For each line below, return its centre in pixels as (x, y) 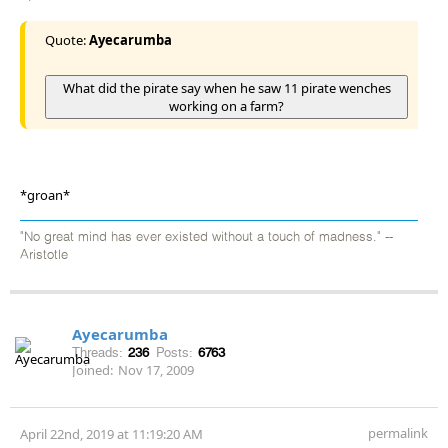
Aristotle (44, 255)
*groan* (45, 194)
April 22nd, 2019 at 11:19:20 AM (111, 433)
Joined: (92, 369)
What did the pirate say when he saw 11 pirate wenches (226, 87)
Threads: (97, 352)
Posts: (174, 352)
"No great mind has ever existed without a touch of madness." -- (206, 237)
